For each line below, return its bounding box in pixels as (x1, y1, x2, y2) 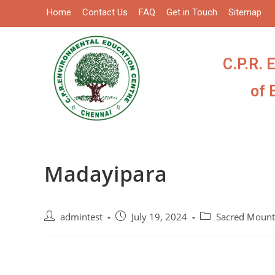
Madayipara (44, 160, 168, 188)
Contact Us (82, 7, 128, 18)
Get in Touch (166, 7, 218, 18)
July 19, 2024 (131, 211, 187, 223)
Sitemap (228, 7, 262, 18)
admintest (60, 211, 103, 223)
